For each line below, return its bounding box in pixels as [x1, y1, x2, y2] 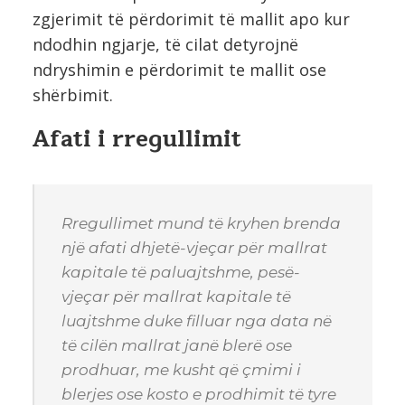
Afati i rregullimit [33, 119, 241, 158]
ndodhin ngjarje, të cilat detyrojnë [33, 33, 298, 55]
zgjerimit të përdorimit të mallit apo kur [33, 7, 350, 30]
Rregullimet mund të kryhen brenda [61, 213, 341, 232]
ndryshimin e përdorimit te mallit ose [33, 58, 326, 80]
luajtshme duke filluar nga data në [61, 311, 332, 330]
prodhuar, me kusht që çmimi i [61, 360, 301, 379]
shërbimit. [33, 83, 113, 106]
